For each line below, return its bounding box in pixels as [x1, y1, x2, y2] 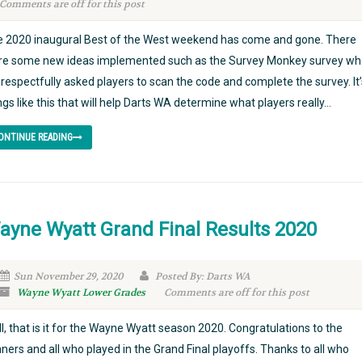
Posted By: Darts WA [152, 270, 250, 283]
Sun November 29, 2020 [13, 270, 124, 283]
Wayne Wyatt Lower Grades [16, 286, 145, 299]
